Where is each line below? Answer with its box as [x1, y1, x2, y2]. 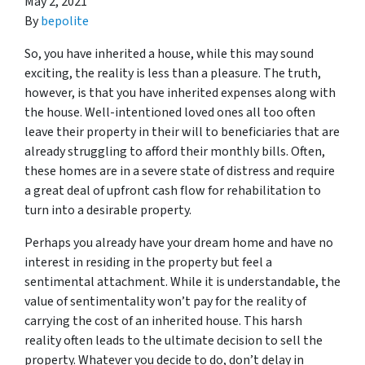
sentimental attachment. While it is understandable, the [24, 273, 341, 291]
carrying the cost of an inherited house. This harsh [24, 312, 302, 330]
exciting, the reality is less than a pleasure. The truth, [24, 64, 321, 82]
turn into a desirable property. [24, 201, 194, 219]
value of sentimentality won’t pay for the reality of [24, 292, 306, 310]
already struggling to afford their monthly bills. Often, [24, 143, 325, 161]
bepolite [41, 12, 89, 30]
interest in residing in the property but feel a [24, 253, 272, 271]
